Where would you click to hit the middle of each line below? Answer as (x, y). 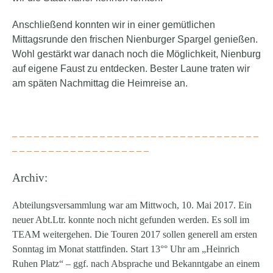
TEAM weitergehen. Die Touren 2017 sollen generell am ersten (135, 235)
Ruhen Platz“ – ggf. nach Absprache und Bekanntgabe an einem (136, 264)
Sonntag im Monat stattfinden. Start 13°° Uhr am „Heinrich (126, 249)
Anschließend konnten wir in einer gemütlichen (114, 24)
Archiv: (30, 178)
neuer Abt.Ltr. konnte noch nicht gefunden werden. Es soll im (131, 220)
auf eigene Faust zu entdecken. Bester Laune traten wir (131, 68)
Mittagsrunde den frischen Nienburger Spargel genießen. (135, 39)
